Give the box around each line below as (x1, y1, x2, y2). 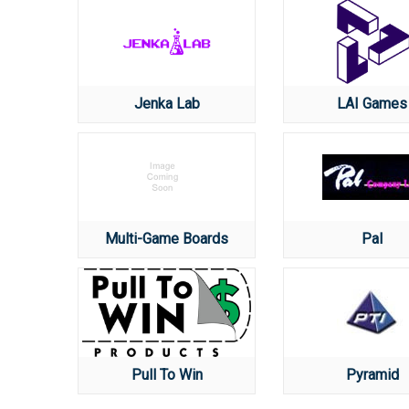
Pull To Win (131, 365, 203, 383)
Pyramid (345, 365, 399, 383)
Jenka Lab (133, 94, 200, 112)
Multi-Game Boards (105, 230, 228, 247)
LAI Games (337, 94, 407, 112)
